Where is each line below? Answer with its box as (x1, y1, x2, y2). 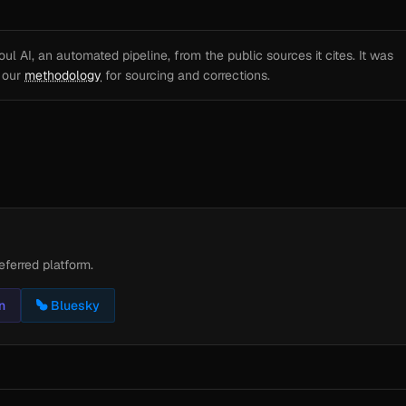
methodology (24, 67, 101, 84)
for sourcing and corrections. (101, 67, 270, 84)
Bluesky (51, 297, 100, 314)
